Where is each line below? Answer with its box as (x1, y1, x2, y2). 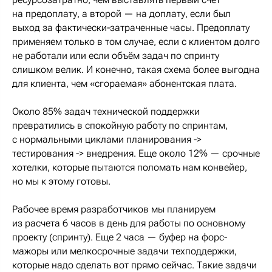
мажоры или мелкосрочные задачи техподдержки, (12, 245, 237, 257)
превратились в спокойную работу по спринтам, (12, 119, 228, 131)
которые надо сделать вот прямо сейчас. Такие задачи (12, 259, 257, 271)
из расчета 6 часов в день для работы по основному (12, 217, 245, 229)
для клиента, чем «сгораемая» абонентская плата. (12, 77, 237, 89)
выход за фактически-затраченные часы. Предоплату (12, 21, 250, 33)
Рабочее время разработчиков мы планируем (12, 203, 216, 215)
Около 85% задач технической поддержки (12, 105, 200, 117)
